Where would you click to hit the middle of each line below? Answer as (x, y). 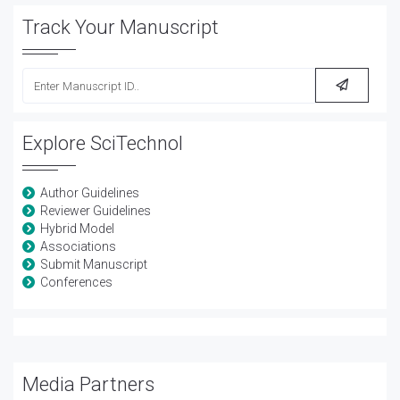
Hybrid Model (77, 229)
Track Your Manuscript (121, 27)
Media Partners (88, 384)
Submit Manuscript (94, 264)
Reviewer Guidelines (96, 211)
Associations (78, 246)
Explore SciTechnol (103, 143)
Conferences (76, 282)
